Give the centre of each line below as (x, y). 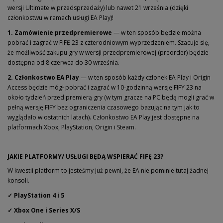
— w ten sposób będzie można (157, 33)
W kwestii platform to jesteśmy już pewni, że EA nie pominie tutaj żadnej (108, 170)
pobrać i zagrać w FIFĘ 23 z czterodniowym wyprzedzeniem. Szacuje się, (109, 43)
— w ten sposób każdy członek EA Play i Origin (145, 77)
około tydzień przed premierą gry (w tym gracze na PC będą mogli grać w (111, 97)
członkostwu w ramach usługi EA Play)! (60, 18)
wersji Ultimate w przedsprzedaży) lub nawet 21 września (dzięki (98, 8)
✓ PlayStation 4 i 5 (37, 195)
